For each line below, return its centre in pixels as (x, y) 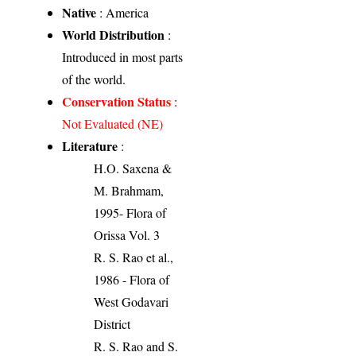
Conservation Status (117, 101)
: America (123, 12)
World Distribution (114, 34)
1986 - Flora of (132, 279)
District (112, 323)
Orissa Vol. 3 (127, 234)
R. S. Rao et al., (134, 257)
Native (79, 12)
